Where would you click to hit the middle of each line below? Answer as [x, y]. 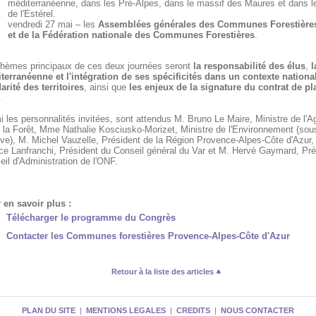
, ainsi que [106, 87]
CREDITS [193, 310]
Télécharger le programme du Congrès [91, 217]
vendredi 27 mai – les [53, 25]
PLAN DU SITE [49, 310]
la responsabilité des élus [249, 66]
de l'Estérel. [31, 14]
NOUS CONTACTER [257, 310]
